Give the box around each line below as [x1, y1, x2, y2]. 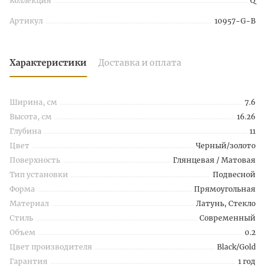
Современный [199, 213, 256, 222]
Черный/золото [196, 141, 256, 150]
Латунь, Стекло [196, 199, 256, 208]
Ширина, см [10, 98, 57, 107]
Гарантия [10, 257, 48, 266]
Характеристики [10, 57, 87, 68]
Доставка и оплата [98, 57, 181, 68]
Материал [10, 199, 49, 208]
